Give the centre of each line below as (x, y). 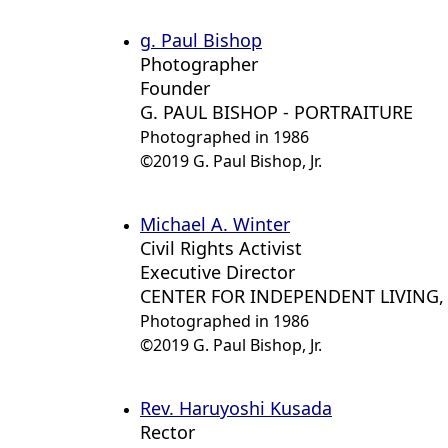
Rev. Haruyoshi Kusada (236, 408)
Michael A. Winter (215, 224)
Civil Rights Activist (221, 248)
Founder (175, 88)
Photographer (199, 64)
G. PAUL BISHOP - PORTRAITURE (276, 112)
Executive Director (217, 272)
